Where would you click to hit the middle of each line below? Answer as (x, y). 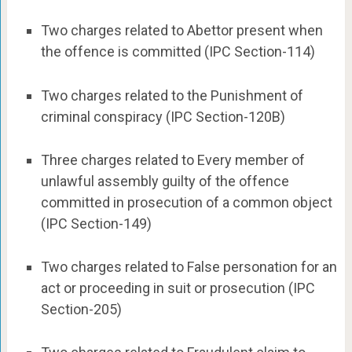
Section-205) (81, 310)
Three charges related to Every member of (172, 159)
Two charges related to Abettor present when (181, 31)
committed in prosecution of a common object (186, 202)
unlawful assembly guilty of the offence (165, 181)
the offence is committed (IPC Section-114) (178, 52)
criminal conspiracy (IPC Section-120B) (163, 116)
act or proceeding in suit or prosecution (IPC (178, 288)
